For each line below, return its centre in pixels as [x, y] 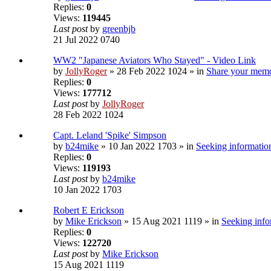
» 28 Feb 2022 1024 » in [157, 71]
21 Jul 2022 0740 [87, 40]
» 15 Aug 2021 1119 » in [171, 221]
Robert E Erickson [89, 211]
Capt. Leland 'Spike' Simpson [110, 135]
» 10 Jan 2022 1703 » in [147, 146]
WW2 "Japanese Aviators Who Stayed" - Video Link [155, 60]
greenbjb [119, 29]
